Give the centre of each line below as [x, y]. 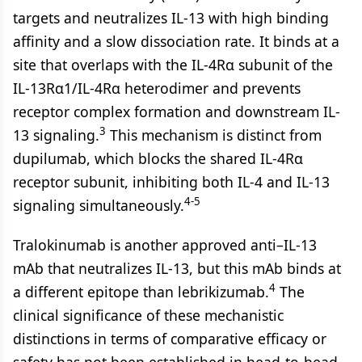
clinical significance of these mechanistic [148, 315]
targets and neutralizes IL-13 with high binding [171, 18]
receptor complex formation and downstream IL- [177, 112]
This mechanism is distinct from [214, 135]
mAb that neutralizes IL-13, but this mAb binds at [177, 268]
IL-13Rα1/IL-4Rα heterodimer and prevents [157, 88]
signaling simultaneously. [99, 205]
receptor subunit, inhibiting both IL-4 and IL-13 [171, 182]
